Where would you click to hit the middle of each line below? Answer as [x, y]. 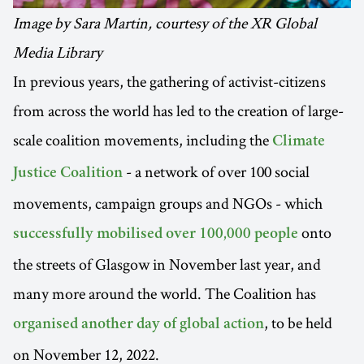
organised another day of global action [139, 325]
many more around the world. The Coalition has [165, 293]
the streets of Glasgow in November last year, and [167, 264]
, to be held [298, 322]
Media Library [58, 52]
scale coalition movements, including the [143, 139]
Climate [299, 142]
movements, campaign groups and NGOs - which [168, 203]
